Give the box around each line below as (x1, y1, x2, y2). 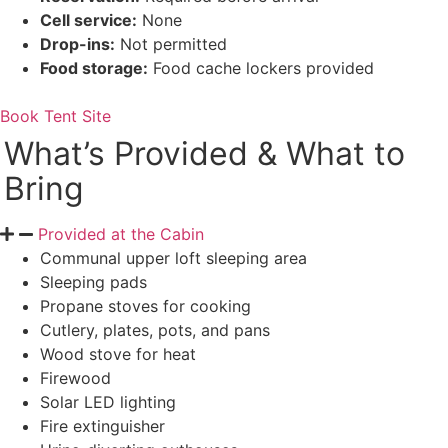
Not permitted (115, 33, 227, 54)
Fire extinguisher (40, 415, 165, 436)
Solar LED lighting (40, 391, 176, 412)
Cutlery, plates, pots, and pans (40, 319, 270, 340)
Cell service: (40, 9, 137, 30)
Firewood (40, 367, 111, 388)
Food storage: (40, 57, 148, 78)
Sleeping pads (40, 271, 147, 292)
